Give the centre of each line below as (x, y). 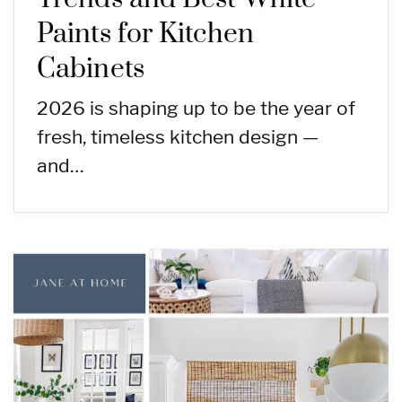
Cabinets (91, 69)
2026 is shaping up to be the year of (196, 108)
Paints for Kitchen (145, 34)
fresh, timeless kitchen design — (178, 136)
